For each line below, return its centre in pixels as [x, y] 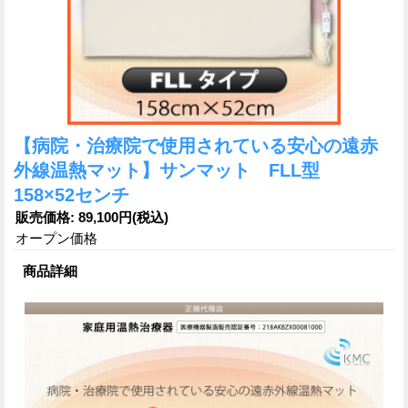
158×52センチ [71, 194]
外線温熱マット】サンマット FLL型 [176, 170]
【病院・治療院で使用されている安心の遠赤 [196, 145]
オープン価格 [56, 238]
